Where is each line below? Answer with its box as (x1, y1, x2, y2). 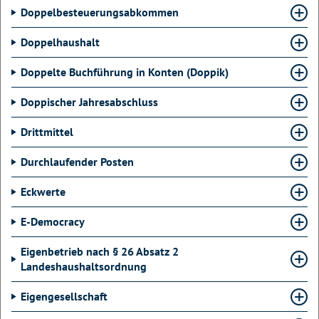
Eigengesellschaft (21, 289, 108, 303)
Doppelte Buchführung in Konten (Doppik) (21, 65, 229, 79)
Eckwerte (21, 184, 66, 199)
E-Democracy (21, 214, 85, 229)
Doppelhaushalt (21, 35, 100, 49)
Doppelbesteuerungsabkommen (21, 5, 179, 19)
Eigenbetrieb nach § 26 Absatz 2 (21, 244, 179, 258)
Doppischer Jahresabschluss (21, 95, 158, 109)
